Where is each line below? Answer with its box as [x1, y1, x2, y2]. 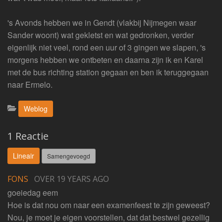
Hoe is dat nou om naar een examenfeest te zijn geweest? [7, 199, 210, 211]
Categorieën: [7, 101, 53, 112]
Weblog [24, 104, 48, 113]
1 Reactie [7, 129, 49, 143]
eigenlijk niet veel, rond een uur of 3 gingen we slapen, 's [7, 42, 206, 53]
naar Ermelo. [7, 79, 53, 90]
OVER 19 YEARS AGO [34, 173, 109, 184]
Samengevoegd [47, 151, 90, 160]
